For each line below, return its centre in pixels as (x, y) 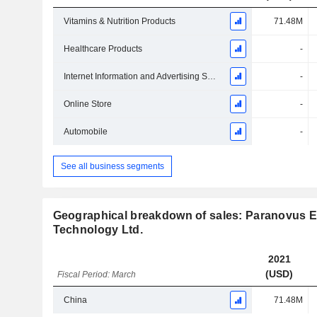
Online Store (87, 104)
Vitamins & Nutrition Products (119, 21)
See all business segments (112, 166)
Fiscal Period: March (97, 275)
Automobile (85, 132)
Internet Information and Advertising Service (211, 76)
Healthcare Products (103, 49)
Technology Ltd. (98, 230)
